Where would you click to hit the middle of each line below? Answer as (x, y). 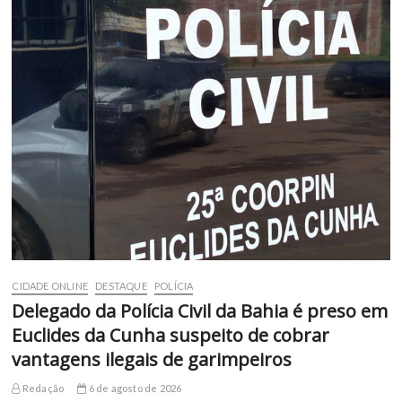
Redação (42, 389)
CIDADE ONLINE (50, 286)
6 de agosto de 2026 (134, 389)
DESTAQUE (121, 286)
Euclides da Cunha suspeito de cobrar (171, 336)
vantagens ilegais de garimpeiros (152, 360)
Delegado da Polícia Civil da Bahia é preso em (200, 311)
